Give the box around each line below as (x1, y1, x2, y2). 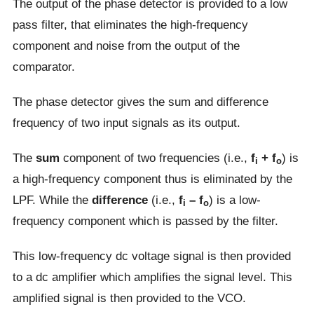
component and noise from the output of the (12, 39, 240, 53)
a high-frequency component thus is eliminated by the (12, 172, 292, 186)
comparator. (12, 60, 75, 74)
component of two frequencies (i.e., (59, 151, 251, 165)
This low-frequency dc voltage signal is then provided (12, 249, 291, 264)
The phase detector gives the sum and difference (12, 95, 268, 109)
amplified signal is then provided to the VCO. (12, 291, 246, 306)
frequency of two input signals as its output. (12, 116, 240, 130)
